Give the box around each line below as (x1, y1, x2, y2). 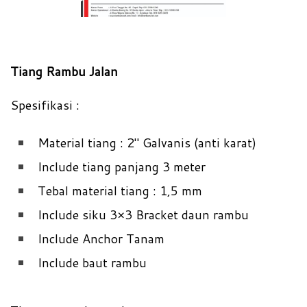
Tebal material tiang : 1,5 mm (38, 182, 202, 200)
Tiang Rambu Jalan (10, 62, 118, 80)
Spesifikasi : (10, 96, 79, 114)
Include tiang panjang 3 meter (38, 158, 206, 176)
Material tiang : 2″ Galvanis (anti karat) (38, 134, 256, 152)
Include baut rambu (38, 254, 147, 272)
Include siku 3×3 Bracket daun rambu (38, 206, 249, 224)
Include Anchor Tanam (38, 230, 164, 248)
